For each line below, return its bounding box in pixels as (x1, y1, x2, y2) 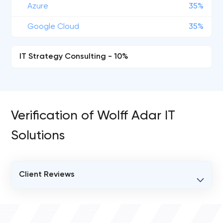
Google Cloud (27, 23, 80, 31)
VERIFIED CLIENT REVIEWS (27, 191, 119, 199)
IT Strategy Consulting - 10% (19, 53, 129, 61)
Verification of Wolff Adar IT (11, 110, 176, 122)
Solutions (11, 129, 65, 142)
